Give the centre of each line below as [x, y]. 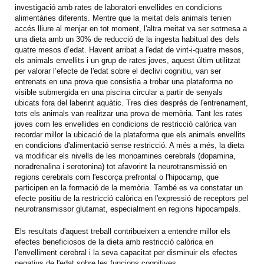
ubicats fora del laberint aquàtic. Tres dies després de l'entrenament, [131, 103]
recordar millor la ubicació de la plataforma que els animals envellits [130, 134]
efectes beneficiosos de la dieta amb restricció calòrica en [114, 242]
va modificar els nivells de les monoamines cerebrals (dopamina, [125, 156]
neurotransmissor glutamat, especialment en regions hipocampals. [128, 209]
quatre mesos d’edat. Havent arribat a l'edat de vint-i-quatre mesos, [129, 49]
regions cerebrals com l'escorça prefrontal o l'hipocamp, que [117, 177]
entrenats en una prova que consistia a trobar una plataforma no [124, 81]
